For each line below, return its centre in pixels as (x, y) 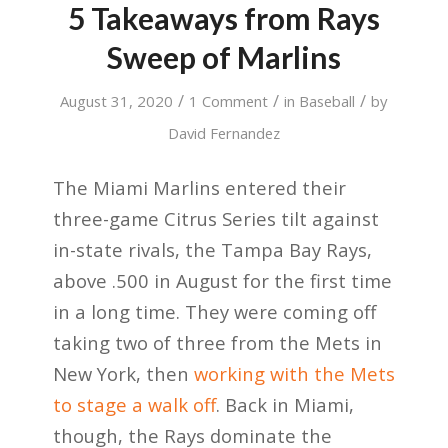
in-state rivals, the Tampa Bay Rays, (212, 250)
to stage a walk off (134, 405)
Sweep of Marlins (223, 56)
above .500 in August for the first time (222, 281)
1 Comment (229, 100)
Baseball (327, 100)
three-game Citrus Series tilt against (215, 219)
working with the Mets (291, 374)
